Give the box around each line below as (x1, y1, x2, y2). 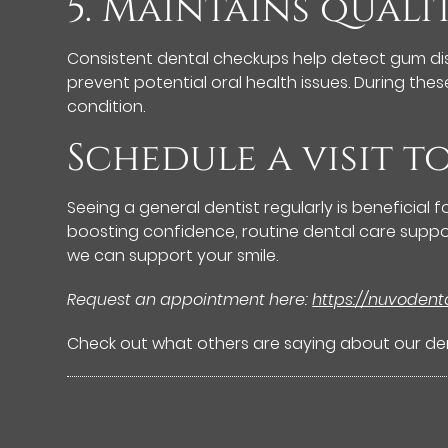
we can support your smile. (67, 243, 279, 267)
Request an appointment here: (67, 287, 313, 311)
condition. (67, 94, 146, 118)
